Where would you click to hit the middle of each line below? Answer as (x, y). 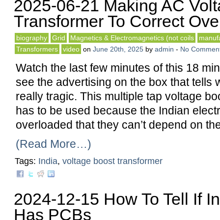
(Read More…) (54, 144)
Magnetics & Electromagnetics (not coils (132, 38)
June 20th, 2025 (118, 49)
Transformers (37, 49)
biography (32, 38)
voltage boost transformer (112, 161)
